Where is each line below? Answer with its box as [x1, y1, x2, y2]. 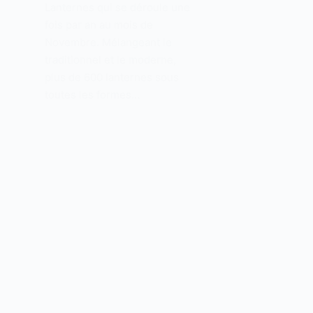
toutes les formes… [44, 87, 140, 101]
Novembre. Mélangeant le [44, 35, 172, 49]
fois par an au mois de [44, 17, 153, 31]
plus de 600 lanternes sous [44, 70, 179, 84]
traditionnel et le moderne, [44, 52, 176, 66]
